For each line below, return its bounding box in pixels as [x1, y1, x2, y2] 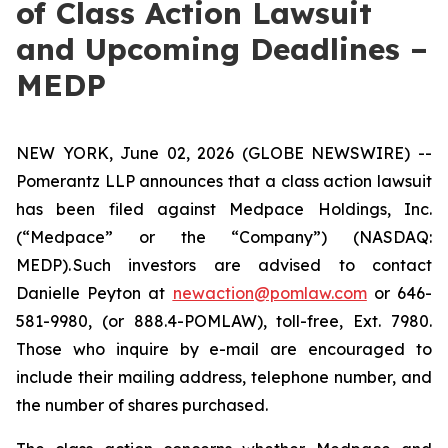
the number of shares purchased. [16, 395, 272, 415]
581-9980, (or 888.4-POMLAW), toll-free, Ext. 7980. [16, 311, 432, 331]
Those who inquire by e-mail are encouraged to [16, 339, 432, 359]
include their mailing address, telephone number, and [16, 367, 432, 387]
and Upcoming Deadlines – [16, 30, 428, 68]
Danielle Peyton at [16, 283, 173, 303]
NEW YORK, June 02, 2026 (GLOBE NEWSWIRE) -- [16, 143, 432, 163]
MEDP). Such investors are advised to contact [16, 255, 432, 275]
